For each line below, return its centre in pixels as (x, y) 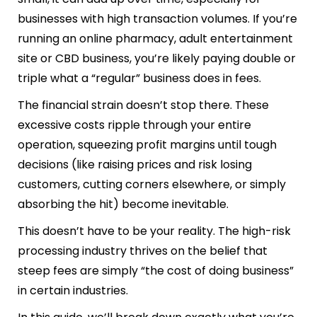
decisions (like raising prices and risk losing (135, 164)
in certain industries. (73, 290)
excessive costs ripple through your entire (134, 125)
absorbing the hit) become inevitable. (123, 204)
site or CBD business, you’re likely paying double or (157, 58)
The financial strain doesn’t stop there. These (143, 105)
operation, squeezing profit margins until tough (147, 144)
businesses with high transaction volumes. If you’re (157, 18)
